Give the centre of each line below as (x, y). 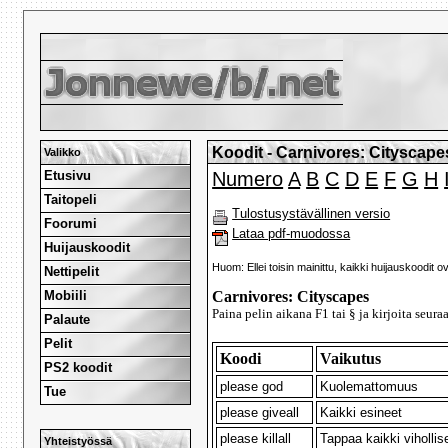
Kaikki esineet (361, 413)
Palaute (67, 319)
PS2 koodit (78, 367)
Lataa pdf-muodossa (291, 234)
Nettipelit (72, 271)
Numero (248, 179)
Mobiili (66, 295)
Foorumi (71, 223)
